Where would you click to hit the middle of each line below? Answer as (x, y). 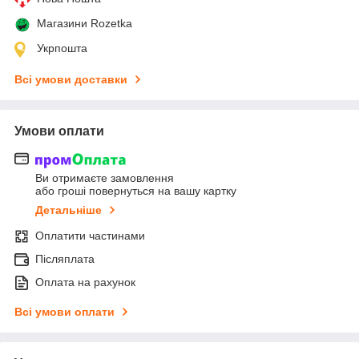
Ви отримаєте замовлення (105, 177)
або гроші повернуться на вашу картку (136, 190)
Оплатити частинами (90, 235)
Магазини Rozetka (85, 24)
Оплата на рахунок (85, 282)
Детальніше (69, 210)
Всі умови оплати (65, 311)
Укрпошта (62, 48)
